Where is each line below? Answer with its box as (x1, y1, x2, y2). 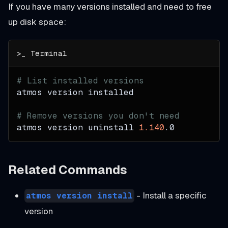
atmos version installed (17, 87, 134, 98)
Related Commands (8, 161, 127, 178)
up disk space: (8, 16, 66, 27)
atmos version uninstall (17, 122, 139, 133)
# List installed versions (17, 75, 144, 86)
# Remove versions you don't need (17, 110, 180, 121)
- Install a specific (134, 189, 207, 201)
